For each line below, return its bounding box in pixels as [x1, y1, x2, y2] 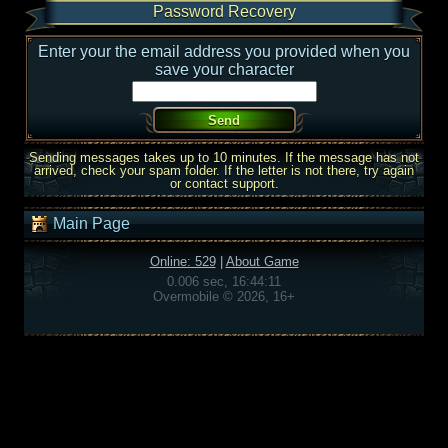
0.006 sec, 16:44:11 [167, 274, 281, 289]
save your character [154, 61, 294, 78]
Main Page [49, 215, 130, 233]
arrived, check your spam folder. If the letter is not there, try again [34, 163, 414, 178]
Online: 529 [149, 254, 216, 269]
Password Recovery [152, 3, 296, 20]
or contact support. [169, 176, 279, 191]
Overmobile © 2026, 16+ [153, 289, 295, 304]
